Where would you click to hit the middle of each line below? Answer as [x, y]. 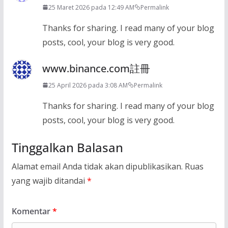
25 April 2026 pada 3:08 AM [88, 85]
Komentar [32, 211]
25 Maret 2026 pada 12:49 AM [91, 7]
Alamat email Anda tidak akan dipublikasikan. [97, 166]
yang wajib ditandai [49, 180]
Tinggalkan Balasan [67, 147]
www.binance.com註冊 [96, 68]
